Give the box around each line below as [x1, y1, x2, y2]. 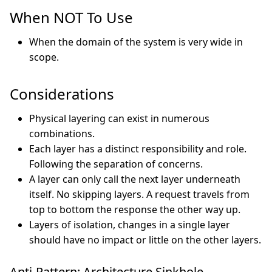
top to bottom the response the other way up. [29, 203, 240, 216]
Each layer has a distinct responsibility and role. [29, 142, 246, 155]
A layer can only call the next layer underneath [29, 172, 240, 186]
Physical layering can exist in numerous [29, 112, 209, 125]
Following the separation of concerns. [29, 157, 203, 171]
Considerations [10, 84, 118, 104]
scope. [29, 50, 59, 64]
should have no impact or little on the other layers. [29, 233, 261, 246]
